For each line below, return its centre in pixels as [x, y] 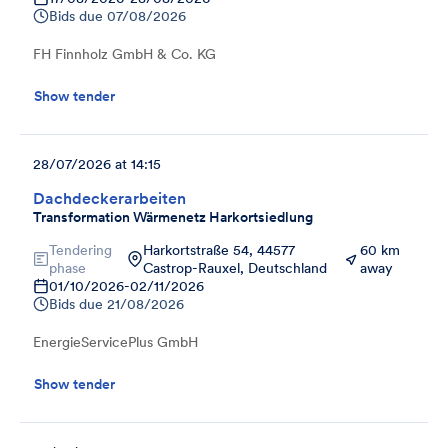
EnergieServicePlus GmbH [115, 341]
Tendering [80, 249]
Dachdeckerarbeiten [109, 197]
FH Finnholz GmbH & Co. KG [124, 53]
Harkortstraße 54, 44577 [219, 249]
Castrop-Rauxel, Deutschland [235, 267]
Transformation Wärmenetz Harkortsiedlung [173, 216]
